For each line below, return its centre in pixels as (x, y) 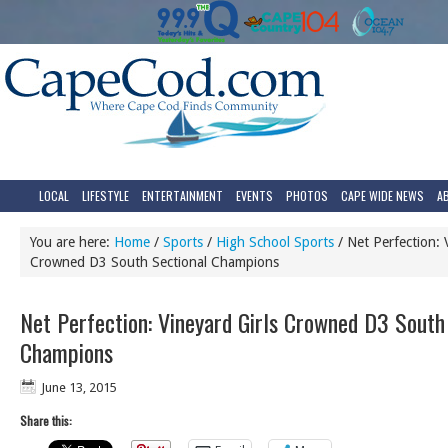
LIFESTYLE (105, 195)
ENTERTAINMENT (182, 195)
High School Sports (275, 242)
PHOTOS (307, 195)
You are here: (72, 242)
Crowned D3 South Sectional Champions (154, 262)
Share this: (46, 420)
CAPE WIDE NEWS (382, 195)
